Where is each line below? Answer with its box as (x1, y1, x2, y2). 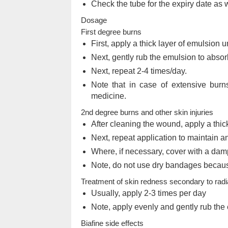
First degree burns (80, 27, 141, 36)
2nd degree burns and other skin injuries (80, 107, 213, 117)
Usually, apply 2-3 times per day (91, 188, 206, 197)
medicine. (91, 91, 126, 100)
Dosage (80, 15, 107, 24)
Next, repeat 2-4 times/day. (91, 66, 187, 75)
